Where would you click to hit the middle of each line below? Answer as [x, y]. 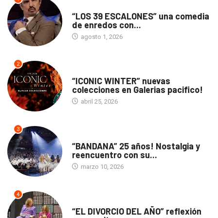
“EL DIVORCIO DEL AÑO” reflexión [136, 211]
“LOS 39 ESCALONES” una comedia [140, 16]
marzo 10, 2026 [101, 167]
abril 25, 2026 [98, 102]
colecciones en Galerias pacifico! [137, 90]
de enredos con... [106, 25]
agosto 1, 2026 [101, 36]
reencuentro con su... [114, 155]
